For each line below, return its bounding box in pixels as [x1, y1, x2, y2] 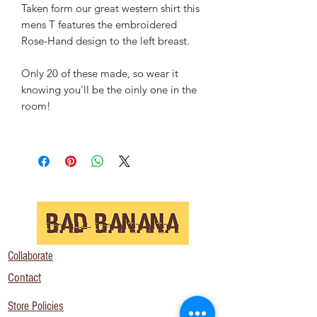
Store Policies [8, 299, 64, 313]
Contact [8, 270, 41, 285]
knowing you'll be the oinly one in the [21, 82, 197, 96]
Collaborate [8, 248, 53, 263]
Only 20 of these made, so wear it [21, 66, 178, 80]
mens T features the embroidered [21, 17, 177, 31]
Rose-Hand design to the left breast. [21, 33, 190, 47]
